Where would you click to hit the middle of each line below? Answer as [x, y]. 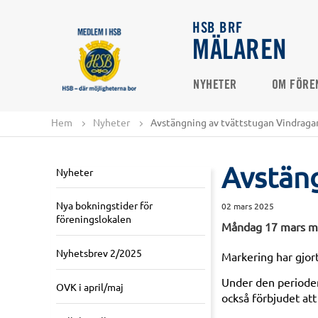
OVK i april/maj [90, 287]
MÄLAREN [240, 51]
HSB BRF [218, 29]
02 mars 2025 [248, 206]
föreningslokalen [94, 219]
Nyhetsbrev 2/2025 [99, 253]
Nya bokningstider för [104, 205]
